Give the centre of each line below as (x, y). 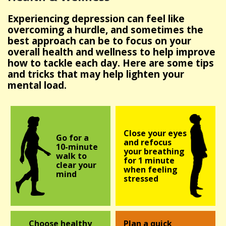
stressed (141, 179)
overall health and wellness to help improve (111, 52)
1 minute (156, 161)
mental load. (37, 85)
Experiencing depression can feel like (96, 18)
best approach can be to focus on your (99, 41)
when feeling (151, 170)
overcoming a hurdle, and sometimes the (105, 30)
